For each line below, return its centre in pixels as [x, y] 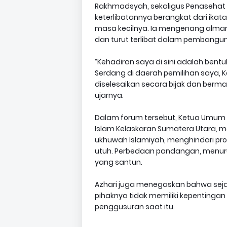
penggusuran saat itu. [135, 207]
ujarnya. [109, 95]
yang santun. [119, 162]
